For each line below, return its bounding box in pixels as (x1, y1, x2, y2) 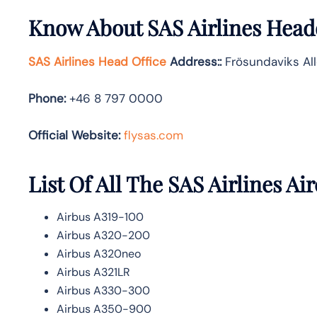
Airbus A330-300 (57, 282, 150, 298)
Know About (28, 13, 147, 42)
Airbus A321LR (57, 264, 130, 279)
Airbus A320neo (57, 246, 141, 261)
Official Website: (28, 127, 120, 143)
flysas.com (124, 127, 183, 143)
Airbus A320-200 (57, 227, 150, 243)
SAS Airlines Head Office (28, 53, 166, 69)
